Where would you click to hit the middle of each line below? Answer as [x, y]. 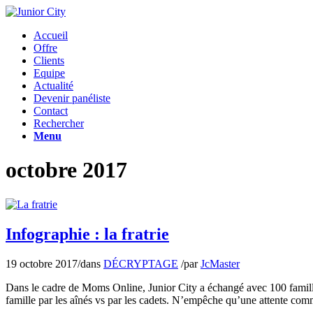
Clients [49, 60]
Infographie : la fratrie [87, 234]
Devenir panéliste [72, 98]
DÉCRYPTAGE [141, 263]
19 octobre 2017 [42, 263]
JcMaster [220, 263]
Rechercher [59, 123]
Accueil [51, 35]
